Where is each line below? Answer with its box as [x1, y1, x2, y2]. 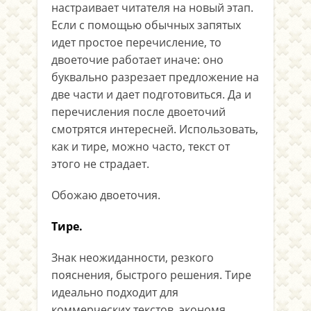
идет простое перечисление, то [51, 35, 221, 50]
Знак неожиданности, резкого [51, 250, 214, 265]
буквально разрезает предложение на [51, 69, 259, 85]
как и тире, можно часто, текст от [51, 139, 230, 154]
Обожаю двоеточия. [51, 187, 160, 203]
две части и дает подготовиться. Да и [51, 87, 251, 102]
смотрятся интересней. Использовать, [51, 121, 258, 137]
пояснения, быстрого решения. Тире [51, 267, 251, 283]
